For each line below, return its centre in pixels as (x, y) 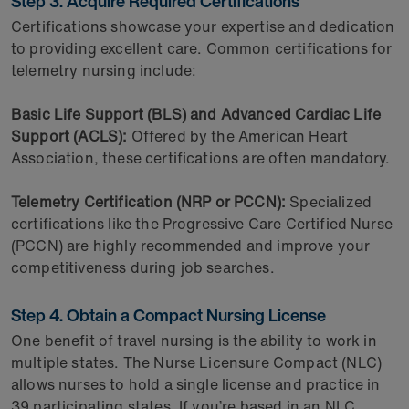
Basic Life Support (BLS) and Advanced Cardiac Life (196, 114)
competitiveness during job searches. (145, 267)
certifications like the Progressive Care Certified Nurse (202, 224)
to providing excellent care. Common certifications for (202, 48)
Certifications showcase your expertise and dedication (203, 26)
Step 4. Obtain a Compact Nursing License (172, 315)
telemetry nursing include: (106, 70)
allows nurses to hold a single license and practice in (196, 384)
